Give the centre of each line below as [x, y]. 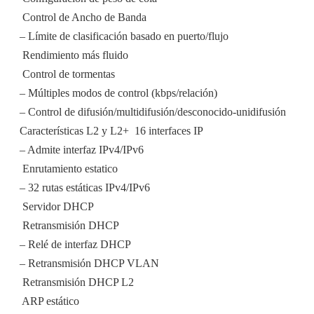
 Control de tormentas [67, 74]
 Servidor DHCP [57, 207]
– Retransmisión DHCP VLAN [89, 264]
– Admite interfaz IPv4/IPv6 [82, 150]
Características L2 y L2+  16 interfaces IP [111, 131]
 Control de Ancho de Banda [83, 18]
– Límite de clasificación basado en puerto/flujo [124, 36]
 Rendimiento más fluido [74, 55]
